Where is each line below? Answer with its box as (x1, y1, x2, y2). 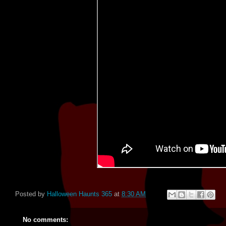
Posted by (15, 190, 47, 198)
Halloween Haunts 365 (47, 190, 112, 198)
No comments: (23, 215, 68, 223)
